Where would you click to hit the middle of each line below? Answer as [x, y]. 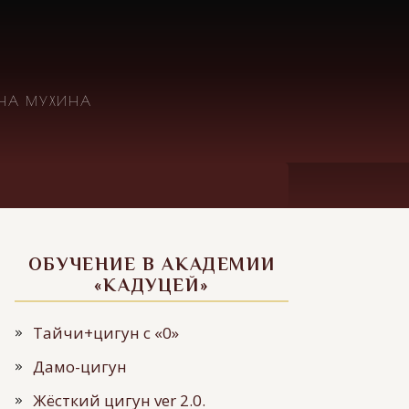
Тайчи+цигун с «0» [106, 333]
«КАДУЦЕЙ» [152, 285]
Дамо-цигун [80, 367]
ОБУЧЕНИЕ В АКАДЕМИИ [152, 264]
